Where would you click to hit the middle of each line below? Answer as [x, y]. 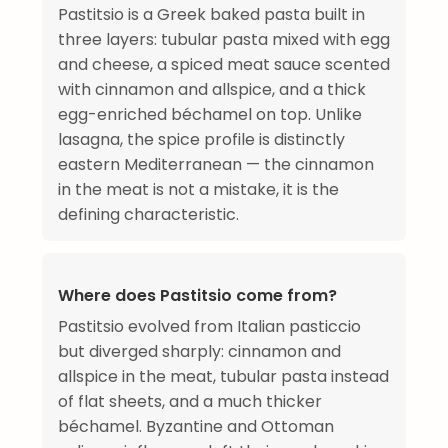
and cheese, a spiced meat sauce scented [224, 64]
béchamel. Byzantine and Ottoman [196, 426]
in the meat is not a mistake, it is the [198, 189]
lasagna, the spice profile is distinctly [201, 139]
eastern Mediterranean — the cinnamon [216, 164]
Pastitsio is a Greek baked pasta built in [211, 14]
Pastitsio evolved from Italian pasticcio [209, 326]
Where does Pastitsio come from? [197, 295]
